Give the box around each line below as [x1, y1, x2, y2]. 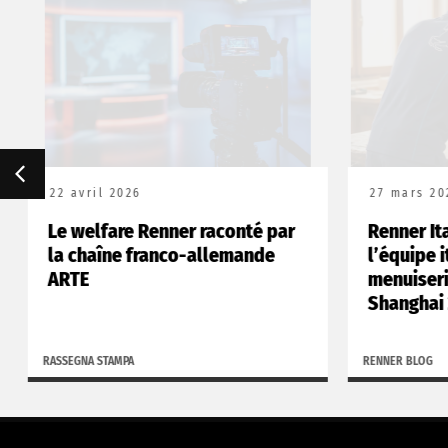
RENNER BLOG [355, 353, 425, 368]
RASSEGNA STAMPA [35, 353, 126, 368]
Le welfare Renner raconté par [40, 218, 287, 243]
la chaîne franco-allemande [40, 242, 267, 267]
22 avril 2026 [42, 185, 134, 200]
